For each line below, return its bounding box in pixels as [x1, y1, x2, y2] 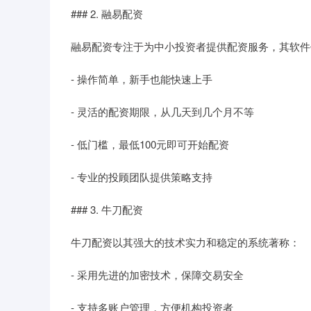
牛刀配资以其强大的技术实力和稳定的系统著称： [71, 235, 300, 249]
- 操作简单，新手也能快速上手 [71, 72, 212, 86]
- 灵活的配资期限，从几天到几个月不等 [71, 104, 254, 119]
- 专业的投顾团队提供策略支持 [71, 169, 212, 184]
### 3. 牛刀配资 [71, 202, 143, 217]
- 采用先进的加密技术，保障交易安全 [71, 267, 244, 282]
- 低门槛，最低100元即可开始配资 [71, 137, 229, 151]
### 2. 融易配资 [71, 6, 143, 21]
